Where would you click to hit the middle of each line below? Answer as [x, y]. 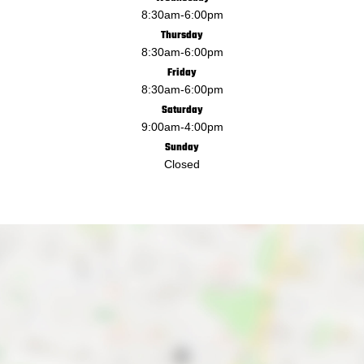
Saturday [182, 110]
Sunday [182, 147]
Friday [182, 72]
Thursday [182, 35]
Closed [182, 164]
